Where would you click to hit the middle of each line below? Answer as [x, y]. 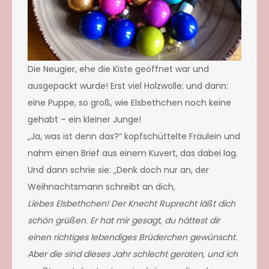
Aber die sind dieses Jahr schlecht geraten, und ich [133, 254]
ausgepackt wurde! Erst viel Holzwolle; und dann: [128, 86]
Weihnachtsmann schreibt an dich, [101, 186]
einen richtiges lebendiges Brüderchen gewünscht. [132, 237]
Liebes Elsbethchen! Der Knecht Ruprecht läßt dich [131, 203]
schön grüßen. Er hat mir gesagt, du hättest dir [124, 220]
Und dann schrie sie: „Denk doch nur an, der [118, 170]
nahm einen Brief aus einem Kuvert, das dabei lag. [133, 153]
